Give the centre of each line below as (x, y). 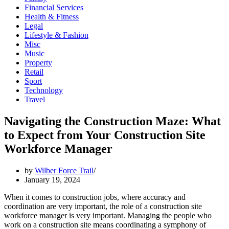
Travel (35, 99)
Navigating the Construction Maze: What (112, 121)
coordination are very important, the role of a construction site (103, 206)
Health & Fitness (52, 17)
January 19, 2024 (52, 179)
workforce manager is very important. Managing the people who (108, 215)
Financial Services (54, 7)
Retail (34, 72)
